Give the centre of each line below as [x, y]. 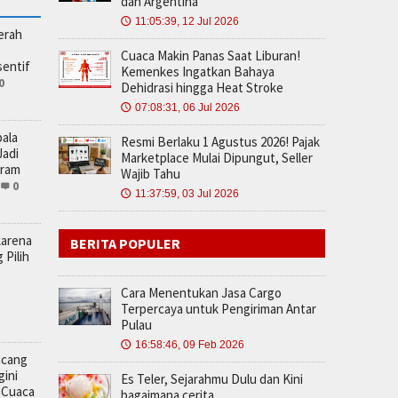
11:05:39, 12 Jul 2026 [187, 21]
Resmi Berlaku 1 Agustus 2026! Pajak [220, 141]
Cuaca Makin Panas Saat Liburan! [211, 55]
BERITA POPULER [125, 243]
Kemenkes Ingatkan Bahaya [198, 71]
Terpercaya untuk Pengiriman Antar [219, 308]
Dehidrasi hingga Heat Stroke [202, 87]
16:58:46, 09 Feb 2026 [190, 344]
